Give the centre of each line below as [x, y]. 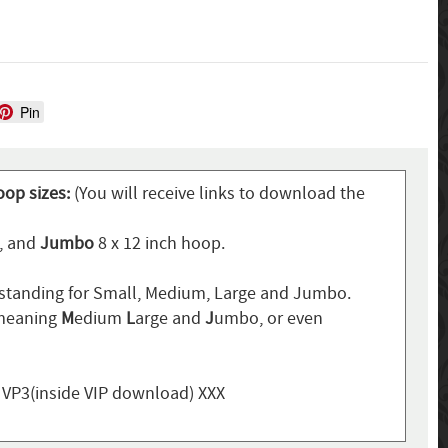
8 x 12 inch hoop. [159, 244]
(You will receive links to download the [219, 194]
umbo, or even [268, 319]
